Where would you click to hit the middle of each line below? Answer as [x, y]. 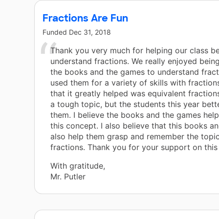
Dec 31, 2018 [90, 32]
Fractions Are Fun [85, 18]
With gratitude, [78, 166]
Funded [56, 32]
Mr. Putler [68, 177]
